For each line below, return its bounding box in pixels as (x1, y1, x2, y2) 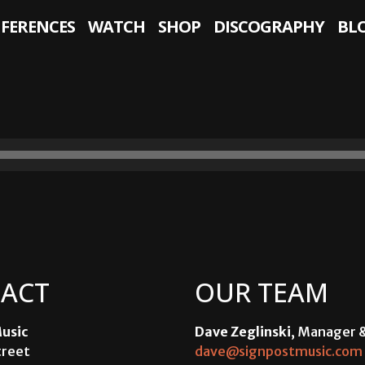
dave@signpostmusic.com (195, 343, 363, 360)
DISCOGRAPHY (213, 15, 324, 37)
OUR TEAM (195, 275, 328, 310)
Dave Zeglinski (195, 323, 291, 341)
